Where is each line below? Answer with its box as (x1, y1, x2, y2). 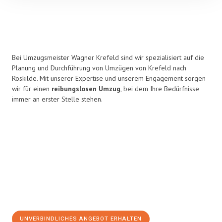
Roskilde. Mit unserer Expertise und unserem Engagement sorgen (12, 74, 206, 83)
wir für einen (12, 84, 52, 93)
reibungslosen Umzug (52, 84, 120, 93)
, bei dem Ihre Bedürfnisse (120, 84, 199, 93)
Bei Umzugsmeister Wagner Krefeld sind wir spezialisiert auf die (12, 53, 204, 62)
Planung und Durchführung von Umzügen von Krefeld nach (12, 63, 186, 72)
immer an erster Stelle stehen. (12, 95, 103, 104)
